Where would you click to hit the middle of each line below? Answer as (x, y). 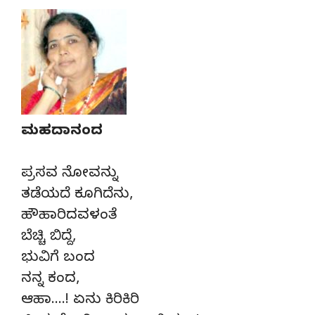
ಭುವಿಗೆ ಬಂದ (58, 259)
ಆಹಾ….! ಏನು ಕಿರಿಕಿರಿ (80, 301)
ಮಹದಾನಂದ (62, 132)
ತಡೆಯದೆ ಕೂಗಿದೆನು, (77, 195)
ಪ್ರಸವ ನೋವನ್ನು (70, 174)
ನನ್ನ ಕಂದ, (50, 280)
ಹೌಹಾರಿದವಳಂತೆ (69, 217)
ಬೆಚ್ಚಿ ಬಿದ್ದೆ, (49, 238)
